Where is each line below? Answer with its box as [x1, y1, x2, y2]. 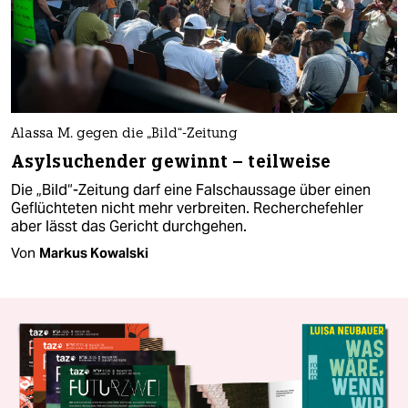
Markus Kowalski [39, 243, 148, 261]
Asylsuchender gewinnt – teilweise [11, 149, 331, 173]
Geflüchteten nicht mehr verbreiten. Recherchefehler [11, 198, 363, 218]
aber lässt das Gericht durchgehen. [11, 216, 247, 236]
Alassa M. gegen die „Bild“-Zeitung [11, 127, 238, 141]
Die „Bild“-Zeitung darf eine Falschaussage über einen [11, 179, 371, 199]
